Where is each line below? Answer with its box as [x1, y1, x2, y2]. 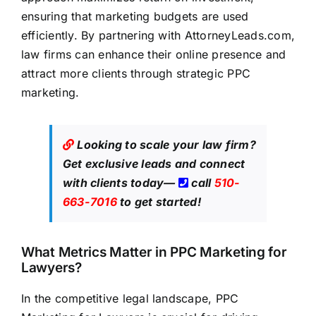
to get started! [116, 195, 201, 209]
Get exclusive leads [62, 157, 172, 171]
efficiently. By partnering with [20, 28, 185, 43]
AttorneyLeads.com [184, 28, 291, 43]
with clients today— [62, 176, 178, 190]
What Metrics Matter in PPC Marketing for [20, 244, 287, 261]
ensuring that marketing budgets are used [20, 9, 249, 24]
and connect [171, 157, 245, 171]
